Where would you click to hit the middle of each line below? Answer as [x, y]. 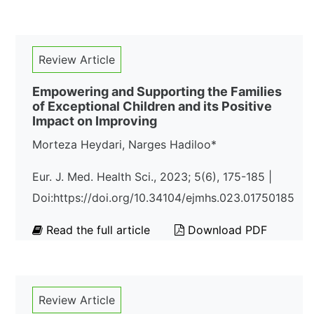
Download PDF [226, 230]
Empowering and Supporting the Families [157, 91]
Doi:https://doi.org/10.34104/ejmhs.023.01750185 [163, 198]
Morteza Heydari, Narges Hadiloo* [124, 144]
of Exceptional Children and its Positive [152, 106]
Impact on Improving [95, 121]
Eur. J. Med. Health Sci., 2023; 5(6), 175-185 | [152, 177]
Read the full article [98, 230]
